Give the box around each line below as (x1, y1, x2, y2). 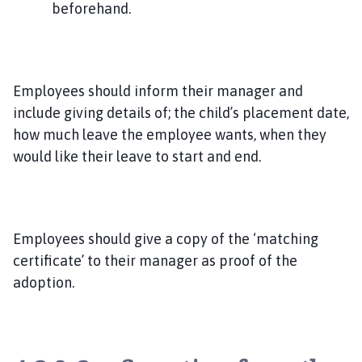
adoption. (13, 273, 78, 291)
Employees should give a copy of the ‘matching (13, 229, 318, 247)
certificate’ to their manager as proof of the (13, 251, 297, 269)
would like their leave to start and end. (13, 147, 264, 165)
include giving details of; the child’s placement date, (13, 103, 349, 121)
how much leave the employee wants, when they (13, 125, 326, 143)
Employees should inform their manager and (13, 82, 303, 99)
